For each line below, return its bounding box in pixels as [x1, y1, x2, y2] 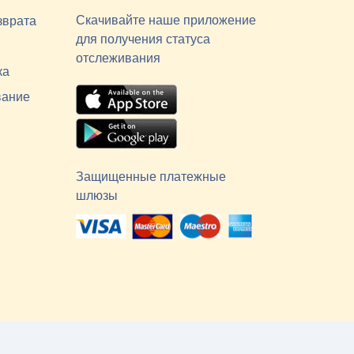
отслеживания [75, 49, 160, 66]
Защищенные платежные [75, 168, 226, 185]
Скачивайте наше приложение [75, 11, 256, 28]
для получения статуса [75, 30, 210, 47]
